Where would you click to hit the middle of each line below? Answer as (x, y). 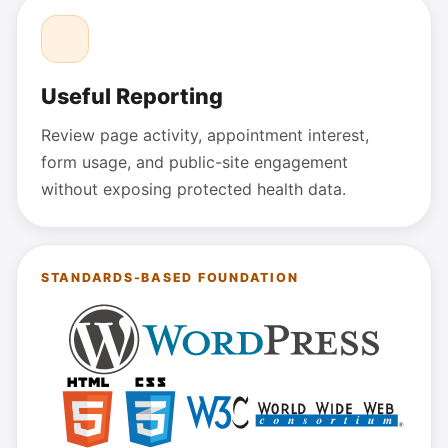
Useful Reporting (132, 95)
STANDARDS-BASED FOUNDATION (170, 277)
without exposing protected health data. (193, 188)
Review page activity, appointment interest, (205, 134)
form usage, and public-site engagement (194, 161)
